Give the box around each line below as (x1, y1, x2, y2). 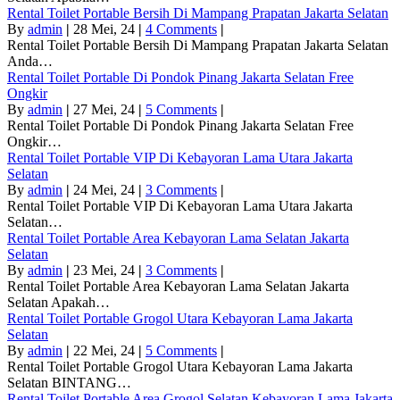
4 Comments (146, 21, 217, 37)
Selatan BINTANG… (7, 375, 131, 390)
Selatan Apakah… (7, 295, 110, 310)
